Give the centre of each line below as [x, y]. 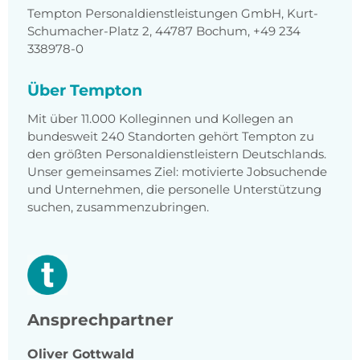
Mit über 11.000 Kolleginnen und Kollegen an [160, 119]
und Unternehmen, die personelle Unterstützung [174, 190]
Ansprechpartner [100, 320]
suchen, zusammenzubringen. [118, 207]
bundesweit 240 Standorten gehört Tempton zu [171, 137]
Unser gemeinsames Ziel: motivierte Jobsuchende [177, 172]
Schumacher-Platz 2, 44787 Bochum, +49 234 [164, 31]
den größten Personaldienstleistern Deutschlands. [177, 154]
